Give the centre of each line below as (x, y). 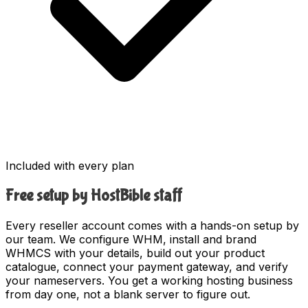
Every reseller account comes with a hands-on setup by (152, 225)
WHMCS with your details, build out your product (135, 253)
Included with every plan (70, 165)
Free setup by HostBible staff (94, 195)
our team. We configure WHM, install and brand (131, 239)
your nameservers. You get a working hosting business (149, 280)
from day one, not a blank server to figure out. (128, 294)
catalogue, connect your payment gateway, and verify (147, 266)
